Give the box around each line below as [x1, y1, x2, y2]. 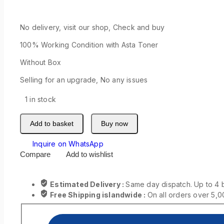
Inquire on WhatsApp [32, 139, 103, 148]
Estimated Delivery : [50, 180, 126, 189]
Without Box [20, 58, 61, 67]
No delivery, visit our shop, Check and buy [20, 23, 165, 32]
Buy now [101, 119, 128, 128]
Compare [20, 150, 50, 159]
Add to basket [30, 119, 73, 128]
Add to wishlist [66, 150, 113, 159]
